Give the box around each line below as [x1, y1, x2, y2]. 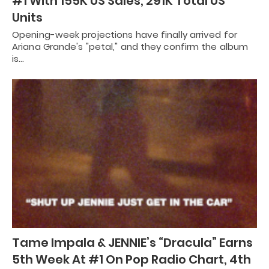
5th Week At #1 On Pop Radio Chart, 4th [12, 251, 251, 268]
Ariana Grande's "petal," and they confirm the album [12, 40, 249, 53]
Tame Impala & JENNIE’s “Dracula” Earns [12, 234, 253, 251]
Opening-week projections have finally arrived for [12, 28, 237, 41]
